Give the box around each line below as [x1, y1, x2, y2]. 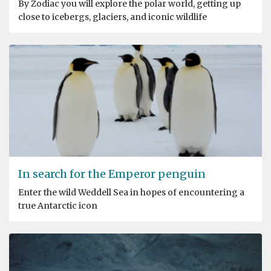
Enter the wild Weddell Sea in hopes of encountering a [18, 187, 244, 198]
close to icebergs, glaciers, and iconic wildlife [18, 11, 207, 23]
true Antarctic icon [18, 200, 97, 212]
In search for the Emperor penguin [18, 167, 206, 181]
